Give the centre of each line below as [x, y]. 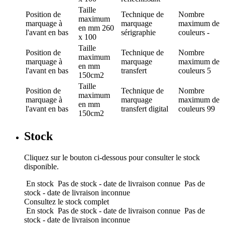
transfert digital [145, 109]
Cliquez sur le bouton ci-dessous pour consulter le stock [112, 157]
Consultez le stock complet [67, 202]
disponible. [41, 166]
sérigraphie [138, 33]
